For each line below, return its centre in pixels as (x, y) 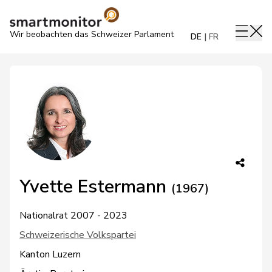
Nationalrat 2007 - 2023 (73, 216)
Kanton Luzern (50, 254)
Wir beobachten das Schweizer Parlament (92, 34)
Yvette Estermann (95, 187)
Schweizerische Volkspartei (78, 235)
